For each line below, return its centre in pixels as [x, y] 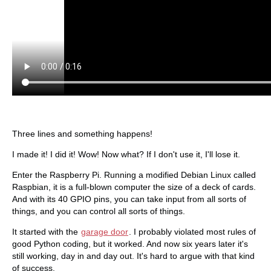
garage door [105, 231]
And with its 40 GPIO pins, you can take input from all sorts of [129, 199]
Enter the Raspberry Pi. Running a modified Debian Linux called [134, 175]
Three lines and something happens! [82, 133]
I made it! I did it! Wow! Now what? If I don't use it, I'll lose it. [126, 154]
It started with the [46, 231]
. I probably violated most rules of [192, 231]
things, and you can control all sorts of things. [99, 211]
